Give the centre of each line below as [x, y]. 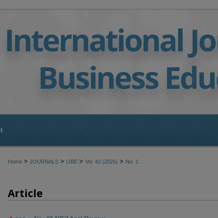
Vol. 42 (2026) [101, 162]
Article [25, 193]
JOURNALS [44, 162]
